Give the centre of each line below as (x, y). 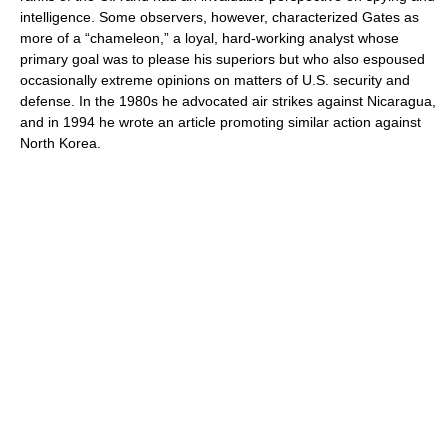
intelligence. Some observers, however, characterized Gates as (219, 17)
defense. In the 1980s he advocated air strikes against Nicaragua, (228, 101)
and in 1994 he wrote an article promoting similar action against (220, 122)
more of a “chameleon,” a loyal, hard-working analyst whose (209, 38)
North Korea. (60, 143)
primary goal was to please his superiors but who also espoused (222, 59)
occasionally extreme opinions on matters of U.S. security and (215, 80)
